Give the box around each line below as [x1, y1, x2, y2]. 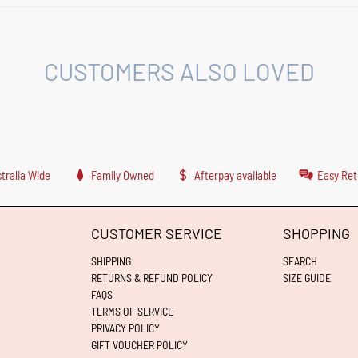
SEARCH [283, 253, 317, 268]
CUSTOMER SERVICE [91, 224, 222, 242]
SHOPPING [283, 224, 350, 242]
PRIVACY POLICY [91, 320, 160, 335]
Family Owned [90, 168, 154, 183]
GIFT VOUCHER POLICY [91, 337, 188, 352]
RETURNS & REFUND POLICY [91, 270, 213, 284]
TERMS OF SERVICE [91, 304, 173, 318]
